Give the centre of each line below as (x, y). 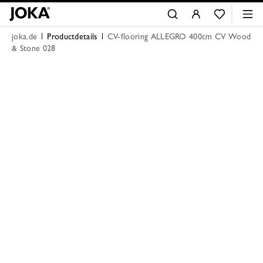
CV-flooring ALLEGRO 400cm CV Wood (179, 38)
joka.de (25, 38)
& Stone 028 (34, 49)
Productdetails (72, 38)
